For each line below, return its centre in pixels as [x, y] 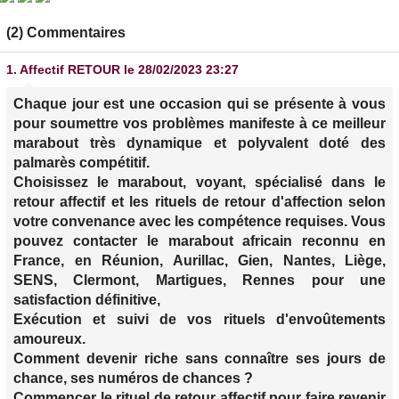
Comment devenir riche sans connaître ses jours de [199, 359]
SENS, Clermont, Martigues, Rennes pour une [199, 281]
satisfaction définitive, [87, 300]
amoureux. [49, 339]
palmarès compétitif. [81, 163]
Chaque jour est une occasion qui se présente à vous [199, 104]
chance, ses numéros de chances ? [133, 379]
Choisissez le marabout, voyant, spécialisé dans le [199, 183]
